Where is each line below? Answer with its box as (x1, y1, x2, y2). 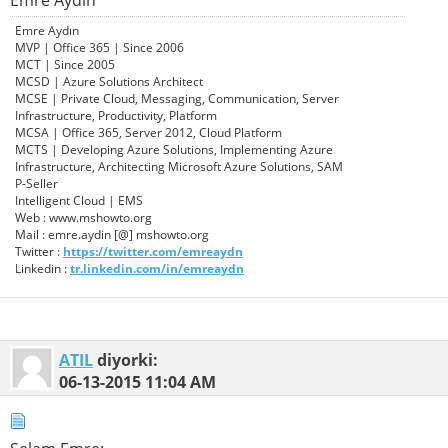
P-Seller (15, 175, 58, 193)
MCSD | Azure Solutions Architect (15, 73, 203, 91)
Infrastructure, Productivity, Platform (15, 107, 217, 125)
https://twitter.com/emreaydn (63, 243, 243, 261)
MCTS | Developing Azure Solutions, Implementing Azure (15, 141, 333, 159)
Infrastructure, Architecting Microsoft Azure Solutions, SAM (15, 158, 343, 176)
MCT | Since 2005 (15, 56, 115, 74)
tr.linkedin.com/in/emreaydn (70, 260, 244, 278)
